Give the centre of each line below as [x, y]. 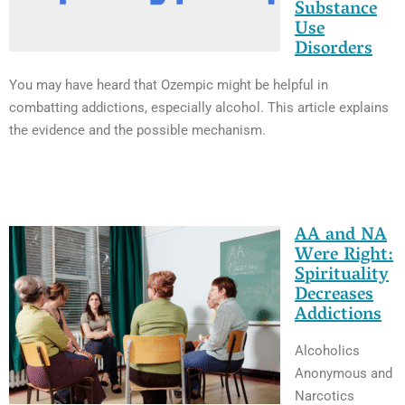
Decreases [334, 296]
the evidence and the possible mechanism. [137, 131]
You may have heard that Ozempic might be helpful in [169, 85]
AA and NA [341, 236]
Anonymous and [344, 374]
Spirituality [342, 276]
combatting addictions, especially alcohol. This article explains [199, 108]
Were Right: [344, 256]
